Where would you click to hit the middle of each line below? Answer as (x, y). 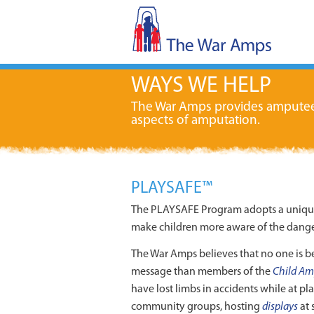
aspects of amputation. (196, 121)
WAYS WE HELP (201, 86)
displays (280, 307)
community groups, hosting (197, 307)
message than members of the (202, 272)
